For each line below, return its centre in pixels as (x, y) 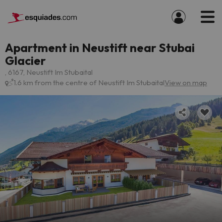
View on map (186, 83)
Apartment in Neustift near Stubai (100, 48)
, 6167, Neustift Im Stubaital (49, 72)
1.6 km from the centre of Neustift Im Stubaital (89, 83)
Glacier (25, 60)
